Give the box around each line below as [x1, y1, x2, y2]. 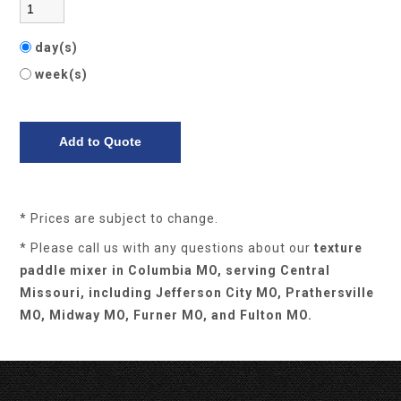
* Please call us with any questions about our [20, 241, 315, 255]
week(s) [31, 67, 96, 81]
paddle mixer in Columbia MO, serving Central [20, 263, 331, 277]
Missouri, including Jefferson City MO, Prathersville [20, 286, 375, 300]
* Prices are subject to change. [20, 211, 219, 226]
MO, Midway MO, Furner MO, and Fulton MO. [20, 308, 313, 322]
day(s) [31, 40, 86, 55]
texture [314, 241, 363, 255]
